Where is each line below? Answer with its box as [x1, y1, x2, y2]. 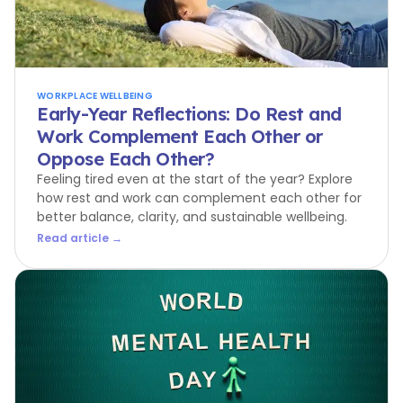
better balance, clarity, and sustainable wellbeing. [37, 208, 347, 226]
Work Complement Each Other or [37, 125, 323, 148]
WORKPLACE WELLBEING [37, 89, 153, 103]
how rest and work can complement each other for [37, 189, 362, 207]
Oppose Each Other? [37, 148, 214, 170]
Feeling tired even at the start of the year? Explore [37, 170, 353, 188]
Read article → [37, 230, 122, 246]
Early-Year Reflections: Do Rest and [37, 103, 342, 125]
